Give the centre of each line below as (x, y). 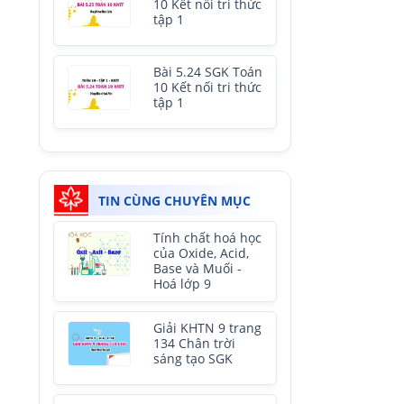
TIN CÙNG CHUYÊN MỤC (174, 201)
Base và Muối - (197, 269)
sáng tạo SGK (193, 359)
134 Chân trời (194, 344)
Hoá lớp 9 (182, 284)
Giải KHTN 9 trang (207, 328)
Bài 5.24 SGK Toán (208, 72)
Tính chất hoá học (207, 238)
